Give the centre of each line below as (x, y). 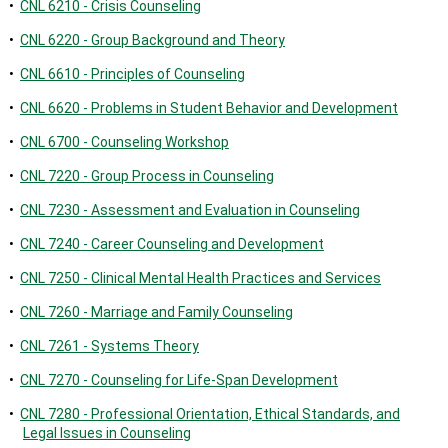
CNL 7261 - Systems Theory (109, 346)
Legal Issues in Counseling (107, 433)
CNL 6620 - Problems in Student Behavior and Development (209, 108)
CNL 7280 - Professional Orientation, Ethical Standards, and (210, 414)
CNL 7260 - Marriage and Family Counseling (156, 312)
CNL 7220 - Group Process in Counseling (147, 176)
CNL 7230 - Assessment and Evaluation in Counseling (190, 210)
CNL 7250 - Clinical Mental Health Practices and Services (200, 278)
